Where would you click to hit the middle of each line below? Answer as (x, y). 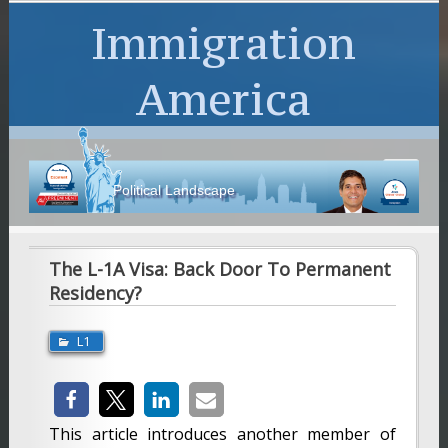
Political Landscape (174, 189)
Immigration (224, 43)
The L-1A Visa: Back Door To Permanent (219, 268)
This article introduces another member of (222, 433)
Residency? (95, 292)
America (224, 99)
